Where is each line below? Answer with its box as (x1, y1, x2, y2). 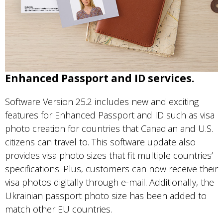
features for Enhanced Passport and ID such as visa (5, 109, 215, 121)
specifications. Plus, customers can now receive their (5, 162, 218, 175)
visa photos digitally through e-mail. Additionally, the (5, 176, 214, 188)
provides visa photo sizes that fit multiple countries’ (5, 149, 213, 161)
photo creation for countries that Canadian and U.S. (5, 122, 213, 134)
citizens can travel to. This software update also (5, 135, 196, 148)
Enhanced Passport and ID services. (5, 71, 194, 85)
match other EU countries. (5, 203, 112, 215)
